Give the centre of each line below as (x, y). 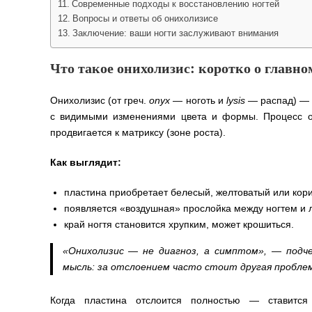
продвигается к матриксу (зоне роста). (138, 133)
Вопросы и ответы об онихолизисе (145, 19)
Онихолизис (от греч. (100, 101)
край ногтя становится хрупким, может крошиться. (179, 225)
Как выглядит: (86, 163)
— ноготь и (198, 101)
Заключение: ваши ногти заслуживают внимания (175, 33)
